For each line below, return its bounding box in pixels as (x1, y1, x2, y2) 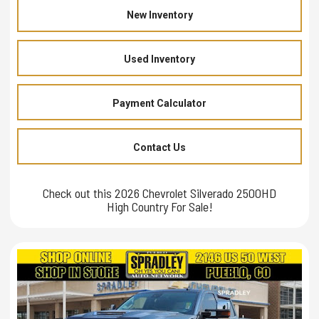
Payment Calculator (113, 97, 206, 109)
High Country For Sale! (106, 198, 213, 214)
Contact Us (133, 141, 186, 153)
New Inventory (126, 9, 193, 21)
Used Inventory (124, 53, 195, 65)
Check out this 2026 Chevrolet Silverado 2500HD (43, 184, 276, 201)
